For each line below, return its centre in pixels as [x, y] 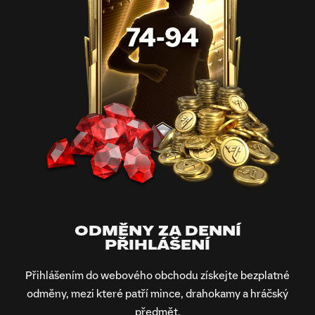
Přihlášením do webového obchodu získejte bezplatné [157, 275]
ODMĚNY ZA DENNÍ [157, 231]
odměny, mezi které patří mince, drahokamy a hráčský [157, 294]
